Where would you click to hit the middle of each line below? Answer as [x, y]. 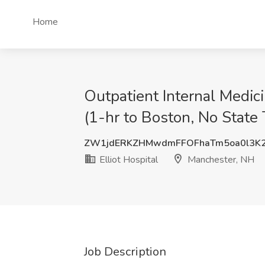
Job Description [125, 252]
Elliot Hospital [127, 160]
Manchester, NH [220, 160]
